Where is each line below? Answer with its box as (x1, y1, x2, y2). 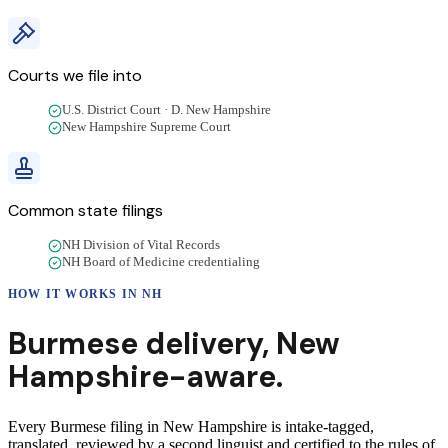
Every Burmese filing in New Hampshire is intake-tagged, (8, 418, 374, 436)
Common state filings (8, 200, 163, 222)
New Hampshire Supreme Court (62, 120, 231, 135)
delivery (145, 324, 262, 364)
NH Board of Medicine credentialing (62, 255, 260, 270)
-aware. (169, 357, 283, 397)
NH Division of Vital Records (62, 238, 220, 253)
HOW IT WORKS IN (8, 287, 143, 302)
